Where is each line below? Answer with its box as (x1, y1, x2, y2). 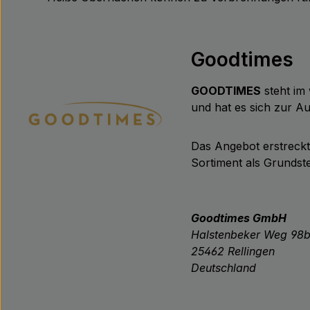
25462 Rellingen (191, 244, 275, 258)
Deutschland (191, 261, 256, 275)
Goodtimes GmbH (191, 211, 286, 225)
